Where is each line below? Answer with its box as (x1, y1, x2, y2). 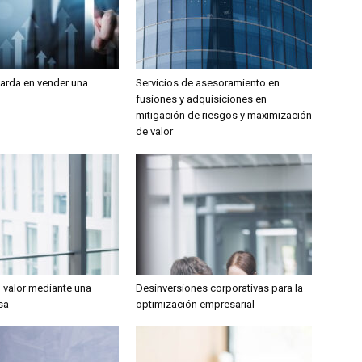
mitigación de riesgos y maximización (136, 109, 312, 121)
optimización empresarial (136, 298, 255, 310)
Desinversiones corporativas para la (136, 282, 303, 294)
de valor (136, 125, 173, 137)
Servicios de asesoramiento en (136, 77, 280, 89)
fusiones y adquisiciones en (136, 93, 267, 105)
